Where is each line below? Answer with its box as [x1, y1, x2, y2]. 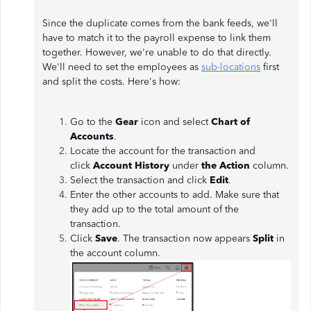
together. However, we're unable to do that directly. [42, 47, 271, 58]
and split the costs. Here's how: [42, 76, 183, 87]
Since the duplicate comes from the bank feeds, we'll [42, 17, 278, 29]
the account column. [70, 247, 160, 259]
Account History [93, 160, 172, 171]
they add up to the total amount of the [70, 203, 239, 215]
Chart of [211, 116, 250, 128]
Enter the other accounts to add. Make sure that [70, 189, 279, 201]
